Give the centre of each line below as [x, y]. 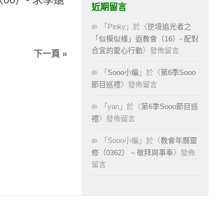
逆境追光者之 [169, 27]
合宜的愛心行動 [117, 51]
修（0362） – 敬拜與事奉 [132, 153]
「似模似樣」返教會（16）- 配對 [145, 39]
